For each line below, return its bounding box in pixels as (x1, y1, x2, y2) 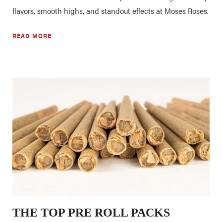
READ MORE (12, 30, 52, 40)
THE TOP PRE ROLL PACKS (12, 206, 170, 219)
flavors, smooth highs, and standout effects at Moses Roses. (12, 4, 209, 16)
